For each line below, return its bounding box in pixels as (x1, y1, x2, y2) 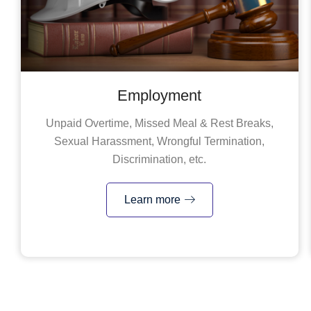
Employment (117, 86, 202, 104)
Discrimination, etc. (112, 153, 207, 165)
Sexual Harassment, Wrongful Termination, (54, 135, 265, 147)
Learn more (124, 193, 180, 205)
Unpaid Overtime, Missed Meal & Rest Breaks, (45, 117, 274, 129)
